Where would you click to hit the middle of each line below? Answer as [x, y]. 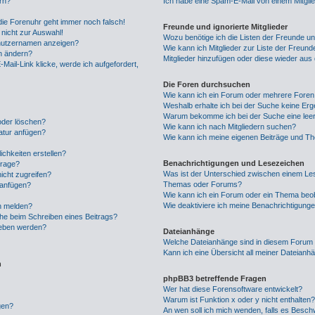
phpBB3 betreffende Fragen [215, 278]
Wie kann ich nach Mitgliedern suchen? [230, 127]
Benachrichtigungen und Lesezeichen [234, 163]
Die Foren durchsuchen [207, 84]
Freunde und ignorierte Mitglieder [226, 27]
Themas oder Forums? [203, 184]
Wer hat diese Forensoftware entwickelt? [233, 289]
